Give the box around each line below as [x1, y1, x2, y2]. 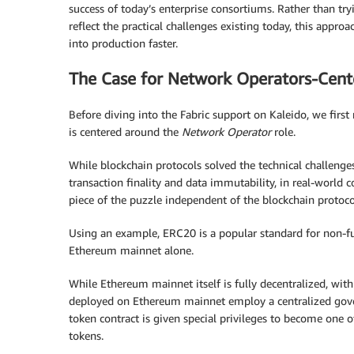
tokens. [69, 328, 104, 342]
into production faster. [69, 36, 178, 50]
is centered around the [69, 124, 182, 138]
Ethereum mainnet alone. [69, 243, 194, 257]
